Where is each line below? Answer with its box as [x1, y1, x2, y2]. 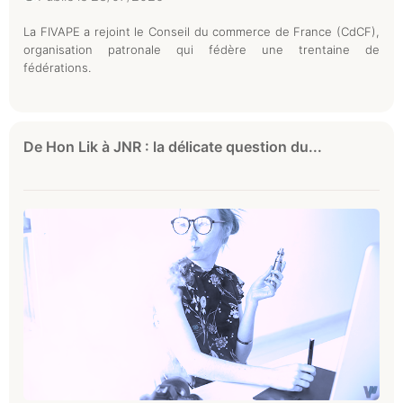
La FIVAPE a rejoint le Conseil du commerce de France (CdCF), [23, 23, 380, 39]
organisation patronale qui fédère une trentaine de [23, 41, 380, 57]
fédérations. [23, 59, 91, 75]
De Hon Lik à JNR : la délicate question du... [23, 137, 322, 156]
